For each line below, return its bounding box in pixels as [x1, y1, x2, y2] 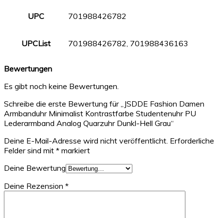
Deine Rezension [4, 181, 65, 191]
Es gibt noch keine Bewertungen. [4, 81, 119, 91]
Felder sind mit [4, 145, 56, 155]
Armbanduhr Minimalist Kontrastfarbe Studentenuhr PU [4, 108, 196, 118]
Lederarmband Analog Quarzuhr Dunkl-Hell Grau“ [4, 118, 174, 128]
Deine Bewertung [4, 163, 66, 173]
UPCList [21, 38, 51, 48]
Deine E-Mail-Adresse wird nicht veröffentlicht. [4, 135, 168, 145]
